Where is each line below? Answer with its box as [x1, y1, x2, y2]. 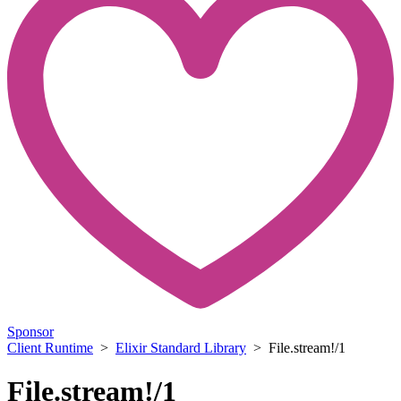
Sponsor [7, 323, 54, 339]
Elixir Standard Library [115, 339, 246, 355]
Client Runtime [7, 339, 93, 355]
